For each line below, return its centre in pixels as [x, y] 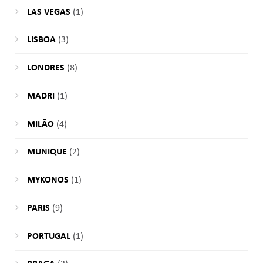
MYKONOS [48, 181]
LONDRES [45, 68]
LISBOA [41, 40]
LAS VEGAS [48, 12]
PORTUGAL [48, 236]
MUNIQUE [47, 152]
